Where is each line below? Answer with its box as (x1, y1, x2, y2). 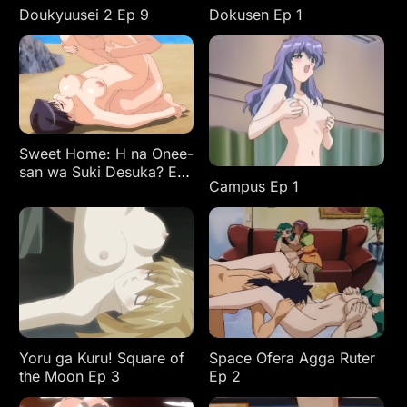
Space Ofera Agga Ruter (209, 349, 376, 368)
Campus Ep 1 (209, 177, 300, 196)
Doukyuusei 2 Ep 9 (18, 5, 149, 25)
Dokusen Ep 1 (209, 5, 303, 25)
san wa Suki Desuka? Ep (18, 163, 186, 182)
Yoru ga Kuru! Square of (18, 349, 184, 368)
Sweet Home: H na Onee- (18, 144, 194, 164)
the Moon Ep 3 (18, 367, 120, 386)
